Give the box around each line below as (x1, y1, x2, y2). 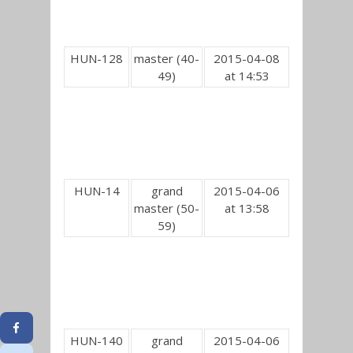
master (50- (134, 200, 199, 216)
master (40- (134, 50, 199, 66)
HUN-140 (70, 333, 123, 348)
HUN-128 (70, 50, 123, 66)
